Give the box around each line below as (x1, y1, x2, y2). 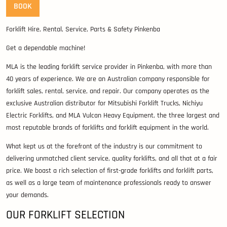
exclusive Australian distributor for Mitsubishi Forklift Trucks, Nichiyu (6, 98, 203, 108)
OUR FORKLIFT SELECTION (6, 207, 125, 222)
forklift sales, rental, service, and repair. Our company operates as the (6, 86, 209, 96)
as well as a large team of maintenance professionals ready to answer (6, 178, 211, 187)
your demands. (6, 190, 49, 200)
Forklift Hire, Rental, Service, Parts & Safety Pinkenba (6, 24, 160, 34)
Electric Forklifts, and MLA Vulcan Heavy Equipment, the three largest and (6, 110, 219, 120)
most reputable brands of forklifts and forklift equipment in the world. (6, 123, 209, 132)
